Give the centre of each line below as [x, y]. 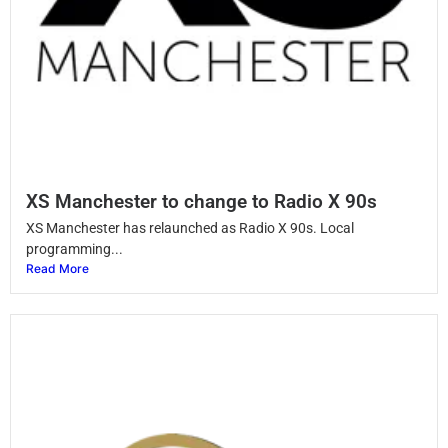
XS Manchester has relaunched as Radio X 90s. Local [190, 227]
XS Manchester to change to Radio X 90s [201, 201]
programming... [74, 248]
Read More [57, 268]
